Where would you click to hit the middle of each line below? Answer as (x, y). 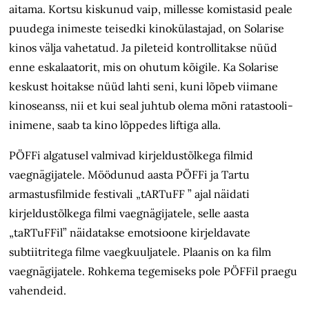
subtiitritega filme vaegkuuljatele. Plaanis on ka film (140, 252)
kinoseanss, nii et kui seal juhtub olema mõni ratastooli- (151, 106)
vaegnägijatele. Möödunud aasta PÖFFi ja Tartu (130, 175)
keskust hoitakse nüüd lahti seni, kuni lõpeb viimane (144, 87)
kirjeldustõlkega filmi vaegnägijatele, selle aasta (129, 213)
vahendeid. (38, 291)
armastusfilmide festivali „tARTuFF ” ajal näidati (130, 194)
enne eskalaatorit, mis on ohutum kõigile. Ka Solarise (144, 67)
